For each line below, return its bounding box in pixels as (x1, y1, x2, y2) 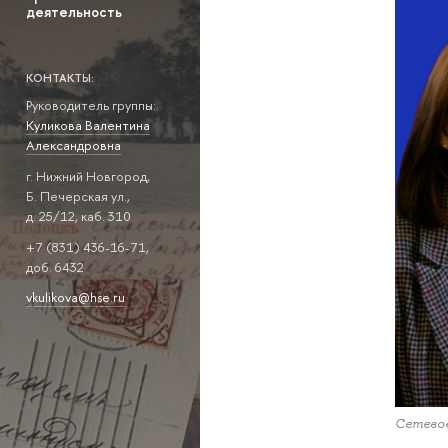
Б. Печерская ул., (25, 187, 130, 206)
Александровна (25, 136, 121, 155)
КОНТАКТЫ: (25, 69, 94, 86)
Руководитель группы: (25, 96, 156, 115)
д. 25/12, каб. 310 (25, 207, 131, 226)
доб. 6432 (25, 257, 84, 276)
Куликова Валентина (25, 116, 150, 135)
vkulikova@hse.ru (25, 288, 125, 307)
